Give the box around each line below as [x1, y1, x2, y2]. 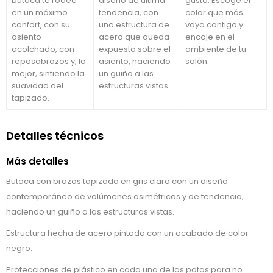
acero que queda [99, 31, 169, 43]
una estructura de [99, 19, 169, 31]
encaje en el [185, 31, 235, 43]
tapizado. [12, 92, 49, 104]
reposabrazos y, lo [12, 55, 86, 68]
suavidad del [12, 80, 63, 92]
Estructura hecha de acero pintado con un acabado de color [6, 227, 249, 239]
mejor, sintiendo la [12, 68, 85, 80]
